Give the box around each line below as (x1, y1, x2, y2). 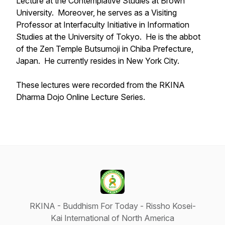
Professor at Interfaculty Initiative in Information (16, 20, 189, 30)
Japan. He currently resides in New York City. (16, 56, 179, 66)
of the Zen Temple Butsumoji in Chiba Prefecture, (16, 44, 193, 54)
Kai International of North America (51, 213, 174, 223)
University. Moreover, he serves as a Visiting (16, 8, 177, 18)
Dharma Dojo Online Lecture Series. (16, 92, 145, 102)
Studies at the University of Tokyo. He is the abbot (16, 32, 200, 42)
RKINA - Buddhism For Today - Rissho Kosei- (29, 201, 196, 211)
